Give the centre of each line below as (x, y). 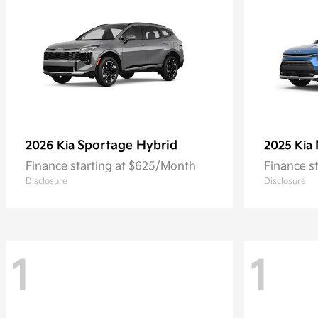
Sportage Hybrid (127, 146)
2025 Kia (290, 146)
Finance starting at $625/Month (111, 167)
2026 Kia (51, 146)
